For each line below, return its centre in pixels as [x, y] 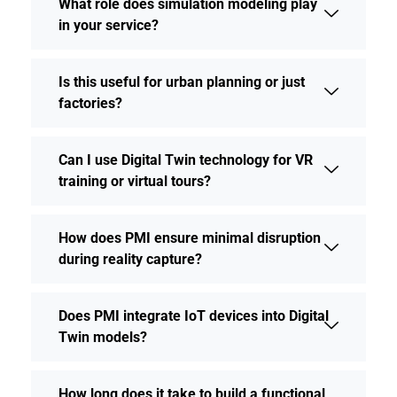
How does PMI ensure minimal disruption [190, 237]
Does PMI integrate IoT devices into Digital [194, 315]
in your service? [109, 25]
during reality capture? [130, 259]
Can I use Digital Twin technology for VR [186, 160]
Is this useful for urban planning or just [182, 82]
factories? [90, 103]
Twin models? [103, 337]
